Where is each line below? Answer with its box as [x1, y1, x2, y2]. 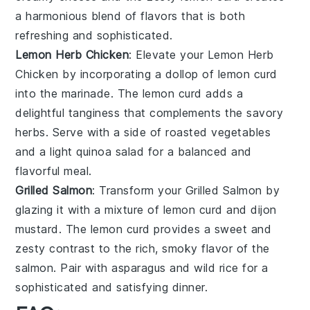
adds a [201, 86, 244, 101]
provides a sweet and [149, 222, 272, 237]
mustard [15, 222, 59, 237]
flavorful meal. [15, 164, 92, 179]
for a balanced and [144, 145, 252, 159]
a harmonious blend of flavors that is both [15, 9, 246, 24]
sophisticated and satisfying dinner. [15, 280, 208, 295]
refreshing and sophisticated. [15, 28, 173, 43]
